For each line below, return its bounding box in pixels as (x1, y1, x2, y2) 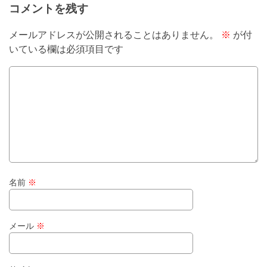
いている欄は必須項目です (9, 44, 123, 55)
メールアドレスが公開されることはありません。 (9, 30, 219, 41)
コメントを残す (9, 2, 88, 15)
